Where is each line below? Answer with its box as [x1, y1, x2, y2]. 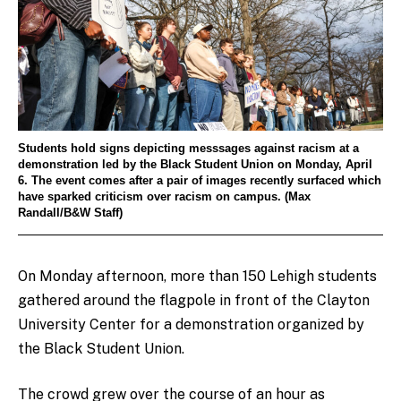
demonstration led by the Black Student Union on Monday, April [18, 158, 372, 172]
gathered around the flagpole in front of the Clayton [18, 291, 370, 309]
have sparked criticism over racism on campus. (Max [18, 191, 311, 204]
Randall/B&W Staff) [18, 207, 123, 220]
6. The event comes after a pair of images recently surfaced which [18, 175, 381, 188]
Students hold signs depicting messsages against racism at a [18, 142, 359, 156]
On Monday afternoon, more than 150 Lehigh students [18, 267, 377, 285]
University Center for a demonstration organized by [18, 315, 364, 333]
